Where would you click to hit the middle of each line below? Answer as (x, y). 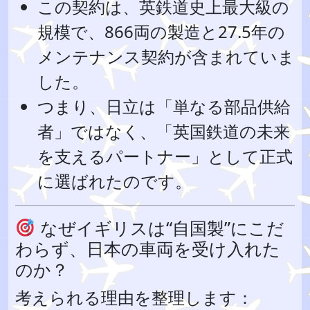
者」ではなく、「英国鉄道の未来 (164, 131)
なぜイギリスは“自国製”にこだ (159, 228)
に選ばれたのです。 (115, 181)
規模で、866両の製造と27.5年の (161, 31)
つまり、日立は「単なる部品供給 (164, 106)
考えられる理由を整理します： (134, 297)
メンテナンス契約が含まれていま (166, 56)
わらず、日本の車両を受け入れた (148, 248)
